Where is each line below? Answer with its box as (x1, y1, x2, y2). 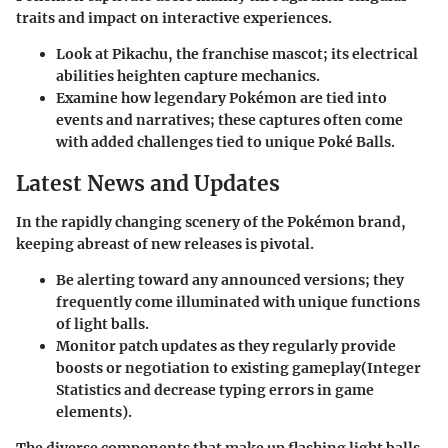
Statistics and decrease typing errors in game (56, 380, 374, 399)
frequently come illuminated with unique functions (56, 292, 420, 311)
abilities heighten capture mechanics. (56, 67, 320, 86)
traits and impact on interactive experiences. (16, 9, 332, 28)
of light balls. (56, 314, 149, 333)
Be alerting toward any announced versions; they (56, 270, 404, 289)
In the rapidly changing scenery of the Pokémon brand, (16, 212, 406, 231)
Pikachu (112, 45, 168, 64)
